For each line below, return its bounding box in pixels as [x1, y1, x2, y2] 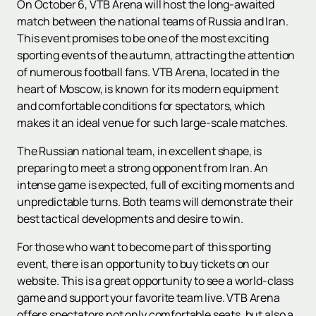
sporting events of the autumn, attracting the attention [17, 47, 296, 63]
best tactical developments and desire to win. [17, 211, 243, 227]
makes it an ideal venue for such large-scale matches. [17, 115, 288, 131]
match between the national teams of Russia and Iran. [17, 13, 288, 30]
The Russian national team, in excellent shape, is [17, 143, 262, 159]
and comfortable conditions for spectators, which [17, 98, 266, 114]
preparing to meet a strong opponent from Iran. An [17, 160, 269, 176]
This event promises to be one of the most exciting [17, 30, 269, 47]
